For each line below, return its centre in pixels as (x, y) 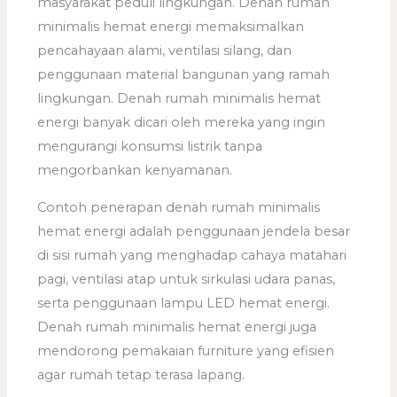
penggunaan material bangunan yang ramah (184, 75)
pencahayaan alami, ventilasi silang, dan (165, 51)
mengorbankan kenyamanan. (135, 171)
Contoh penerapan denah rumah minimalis (179, 207)
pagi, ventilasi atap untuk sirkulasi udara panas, (187, 279)
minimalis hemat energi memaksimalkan (171, 27)
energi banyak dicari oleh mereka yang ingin (182, 123)
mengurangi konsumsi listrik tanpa (150, 147)
